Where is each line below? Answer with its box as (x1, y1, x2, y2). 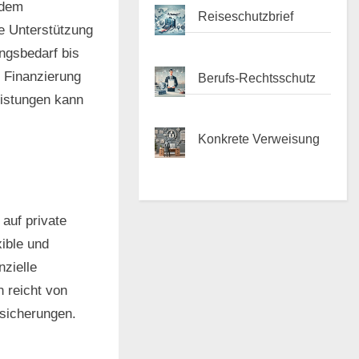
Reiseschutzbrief (198, 8, 294, 23)
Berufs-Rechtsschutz (198, 70, 317, 85)
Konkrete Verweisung (198, 131, 321, 147)
